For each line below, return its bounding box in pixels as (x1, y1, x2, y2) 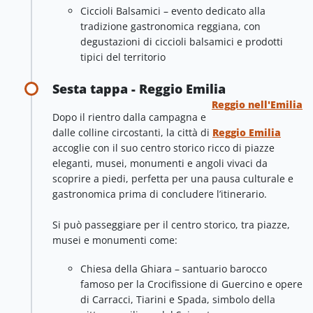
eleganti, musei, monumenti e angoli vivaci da (52, 156, 268, 170)
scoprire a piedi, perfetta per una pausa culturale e (52, 172, 293, 186)
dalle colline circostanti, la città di (52, 126, 212, 140)
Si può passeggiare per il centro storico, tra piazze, (52, 218, 290, 232)
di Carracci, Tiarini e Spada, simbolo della (80, 293, 275, 307)
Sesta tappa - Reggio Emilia (52, 80, 226, 98)
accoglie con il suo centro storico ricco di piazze (52, 141, 275, 155)
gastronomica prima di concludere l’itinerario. (52, 187, 267, 201)
